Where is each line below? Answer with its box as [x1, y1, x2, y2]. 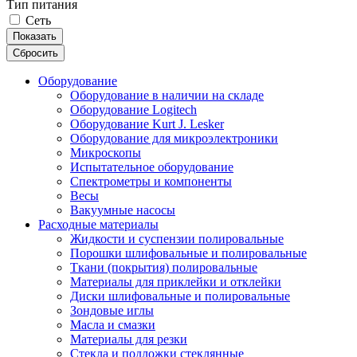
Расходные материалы [38, 217, 159, 231]
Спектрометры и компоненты [70, 174, 232, 188]
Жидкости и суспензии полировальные [70, 231, 284, 245]
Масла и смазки [70, 317, 155, 331]
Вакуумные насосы [70, 202, 175, 217]
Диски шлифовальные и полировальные [70, 288, 290, 303]
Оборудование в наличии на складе [70, 88, 264, 102]
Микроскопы [70, 145, 141, 159]
